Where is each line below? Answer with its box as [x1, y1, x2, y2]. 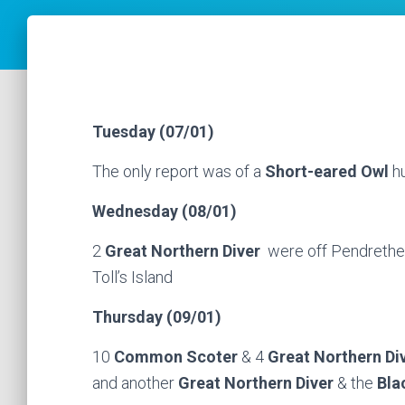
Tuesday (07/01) [92, 122, 214, 141]
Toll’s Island [92, 268, 173, 287]
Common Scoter [114, 347, 241, 366]
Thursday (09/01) [92, 307, 221, 326]
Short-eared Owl [265, 162, 392, 181]
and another [92, 373, 178, 392]
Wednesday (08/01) [92, 202, 237, 221]
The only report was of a [92, 162, 265, 181]
